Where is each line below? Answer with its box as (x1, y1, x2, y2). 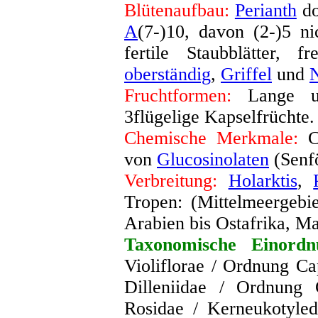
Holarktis (228, 170, 297, 191)
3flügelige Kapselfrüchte (124, 106, 309, 127)
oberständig (124, 64, 211, 84)
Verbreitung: (124, 170, 217, 191)
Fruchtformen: (124, 85, 231, 106)
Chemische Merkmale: (124, 128, 299, 148)
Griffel (221, 64, 272, 84)
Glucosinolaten (157, 149, 269, 170)
